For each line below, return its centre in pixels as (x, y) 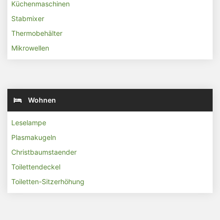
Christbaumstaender (44, 152)
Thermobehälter (37, 33)
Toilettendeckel (36, 167)
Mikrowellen (30, 48)
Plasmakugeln (34, 137)
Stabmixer (28, 18)
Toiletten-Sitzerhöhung (48, 181)
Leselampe (29, 123)
